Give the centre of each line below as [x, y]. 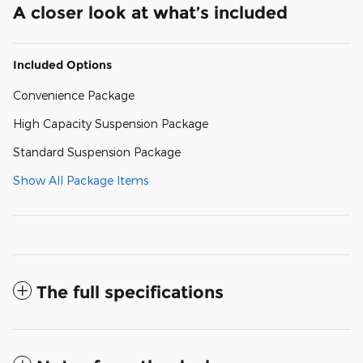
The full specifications [130, 292]
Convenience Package [74, 95]
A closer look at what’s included [150, 12]
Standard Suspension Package [97, 152]
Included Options [62, 64]
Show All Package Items [81, 180]
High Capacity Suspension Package [111, 123]
